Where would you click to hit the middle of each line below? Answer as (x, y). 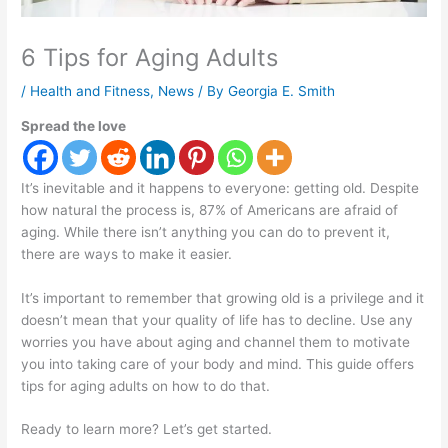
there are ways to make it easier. (127, 253)
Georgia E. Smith (282, 91)
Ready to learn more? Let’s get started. (147, 429)
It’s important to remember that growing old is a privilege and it (223, 297)
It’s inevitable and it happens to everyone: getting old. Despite (220, 187)
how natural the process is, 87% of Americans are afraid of (210, 209)
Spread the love (74, 125)
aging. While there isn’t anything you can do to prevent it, (206, 231)
